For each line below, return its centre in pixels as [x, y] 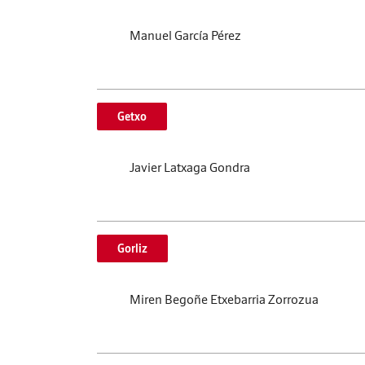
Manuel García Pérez [185, 35]
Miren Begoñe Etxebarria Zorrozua [224, 299]
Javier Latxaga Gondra [190, 167]
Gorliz [132, 248]
